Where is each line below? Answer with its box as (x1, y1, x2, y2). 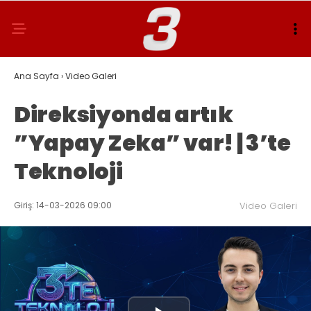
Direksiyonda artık (14, 99, 233, 130)
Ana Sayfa (14, 70, 59, 82)
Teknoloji (14, 155, 123, 187)
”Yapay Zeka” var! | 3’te (14, 127, 291, 158)
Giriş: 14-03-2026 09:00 (14, 199, 112, 211)
